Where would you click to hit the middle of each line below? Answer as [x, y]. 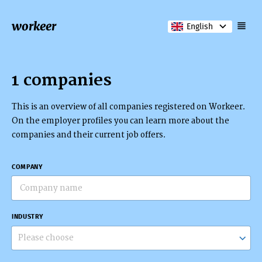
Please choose [46, 237]
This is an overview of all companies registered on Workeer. [129, 107]
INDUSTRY [28, 218]
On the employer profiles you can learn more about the [121, 121]
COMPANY [27, 168]
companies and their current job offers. [89, 135]
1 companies [62, 80]
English [199, 27]
